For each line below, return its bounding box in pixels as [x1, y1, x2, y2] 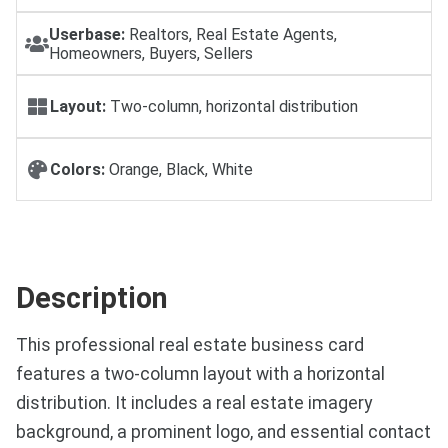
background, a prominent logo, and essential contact [16, 421, 431, 442]
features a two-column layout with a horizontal [16, 363, 385, 384]
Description [16, 280, 168, 315]
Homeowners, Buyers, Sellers [49, 43, 253, 63]
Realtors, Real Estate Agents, [125, 24, 337, 44]
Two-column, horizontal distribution [106, 97, 358, 116]
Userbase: [49, 24, 125, 44]
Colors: [50, 159, 105, 179]
